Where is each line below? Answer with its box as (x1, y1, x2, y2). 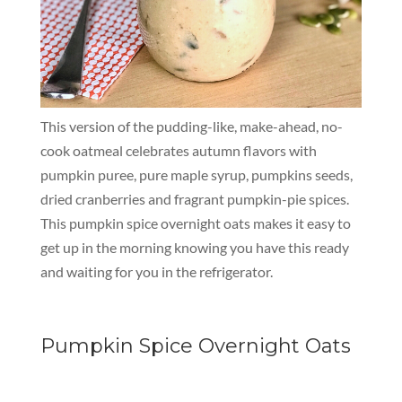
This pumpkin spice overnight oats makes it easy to (39, 214, 351, 232)
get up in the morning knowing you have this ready (39, 239, 349, 257)
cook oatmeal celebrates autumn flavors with (39, 142, 317, 160)
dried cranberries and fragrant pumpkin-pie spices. (39, 190, 349, 208)
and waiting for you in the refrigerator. (39, 263, 273, 281)
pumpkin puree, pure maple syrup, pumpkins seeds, (39, 166, 353, 184)
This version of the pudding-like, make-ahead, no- (39, 118, 343, 135)
